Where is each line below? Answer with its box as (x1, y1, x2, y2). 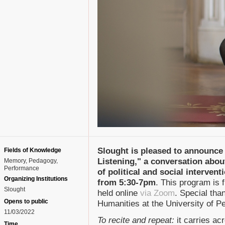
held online (97, 188, 140, 198)
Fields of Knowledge (4, 147, 61, 154)
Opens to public (4, 198, 48, 205)
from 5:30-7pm (97, 178, 156, 187)
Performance (4, 165, 39, 172)
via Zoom (140, 188, 175, 198)
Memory (4, 157, 26, 164)
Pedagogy (29, 157, 56, 164)
